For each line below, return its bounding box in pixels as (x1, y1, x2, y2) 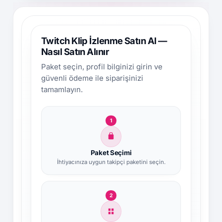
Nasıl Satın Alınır (41, 46, 109, 57)
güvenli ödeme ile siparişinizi (41, 73, 143, 83)
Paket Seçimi (90, 148, 132, 157)
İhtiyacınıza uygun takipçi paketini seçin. (56, 158, 166, 166)
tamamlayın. (41, 85, 83, 95)
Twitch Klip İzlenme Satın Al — (41, 35, 167, 46)
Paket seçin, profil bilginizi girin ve (41, 62, 163, 72)
